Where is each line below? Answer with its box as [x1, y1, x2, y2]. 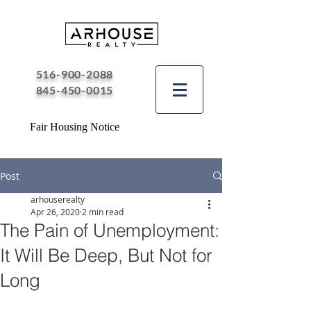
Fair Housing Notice [30, 121, 119, 133]
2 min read [82, 206, 124, 217]
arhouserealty [31, 194, 85, 205]
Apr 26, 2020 [31, 206, 80, 217]
